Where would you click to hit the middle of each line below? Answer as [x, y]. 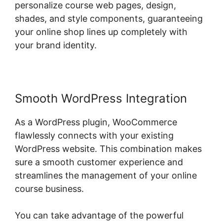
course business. [49, 189]
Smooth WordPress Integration [101, 99]
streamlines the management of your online [106, 176]
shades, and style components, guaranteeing [109, 19]
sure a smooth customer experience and [99, 162]
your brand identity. [56, 45]
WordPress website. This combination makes [108, 149]
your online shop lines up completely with [101, 32]
